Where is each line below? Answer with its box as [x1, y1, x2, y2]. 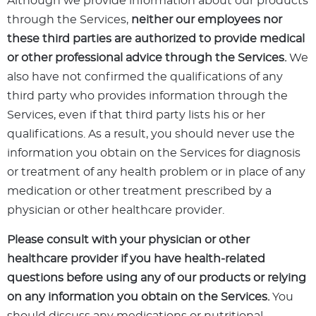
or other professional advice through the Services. [7, 52, 286, 64]
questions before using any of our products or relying [7, 272, 306, 284]
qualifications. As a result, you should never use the [7, 128, 295, 140]
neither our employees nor [128, 14, 282, 26]
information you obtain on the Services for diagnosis [7, 147, 300, 159]
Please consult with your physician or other [7, 234, 250, 246]
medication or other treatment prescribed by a [7, 186, 272, 197]
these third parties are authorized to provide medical [7, 33, 305, 45]
